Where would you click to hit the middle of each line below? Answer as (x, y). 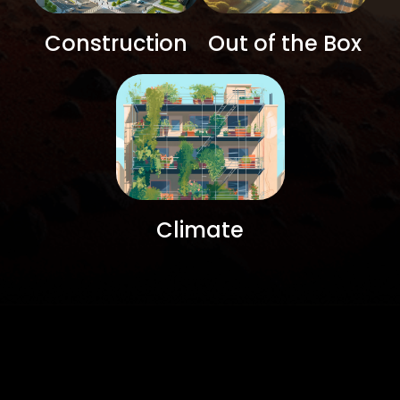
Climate (200, 230)
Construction (116, 43)
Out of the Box (284, 43)
